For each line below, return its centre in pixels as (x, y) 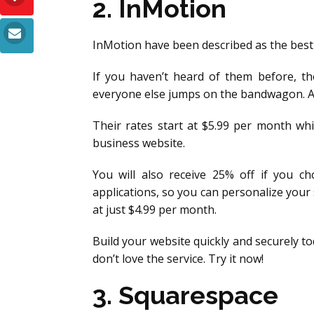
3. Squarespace (185, 295)
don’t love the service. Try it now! (178, 259)
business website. (139, 143)
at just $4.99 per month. (155, 210)
